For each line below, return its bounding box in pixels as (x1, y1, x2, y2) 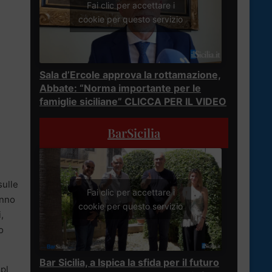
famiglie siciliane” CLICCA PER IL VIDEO (39, 95, 226, 107)
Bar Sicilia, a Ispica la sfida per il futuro (39, 256, 219, 268)
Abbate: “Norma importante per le (39, 81, 201, 94)
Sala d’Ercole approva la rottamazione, (39, 68, 221, 81)
